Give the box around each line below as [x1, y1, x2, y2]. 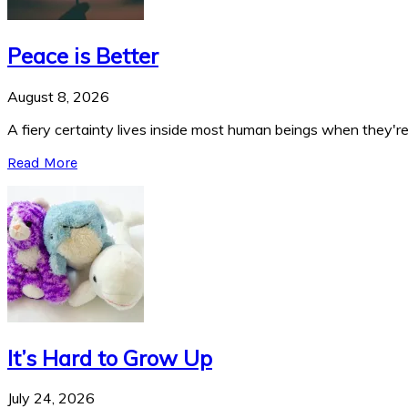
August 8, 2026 [7, 87, 109, 106]
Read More [7, 153, 77, 171]
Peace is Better [7, 41, 158, 69]
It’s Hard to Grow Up [7, 343, 212, 372]
